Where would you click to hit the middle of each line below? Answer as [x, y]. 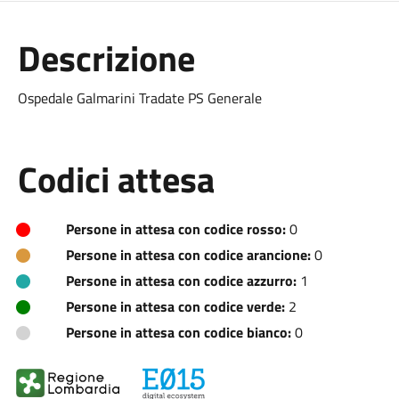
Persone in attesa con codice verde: [175, 306]
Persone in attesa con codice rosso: [175, 229]
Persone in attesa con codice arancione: [188, 255]
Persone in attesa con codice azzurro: [181, 281]
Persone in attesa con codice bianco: [178, 332]
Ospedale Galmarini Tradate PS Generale [139, 98]
